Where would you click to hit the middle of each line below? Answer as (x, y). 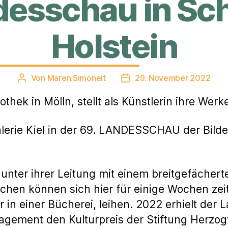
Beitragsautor (47, 79)
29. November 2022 (173, 78)
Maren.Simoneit (76, 78)
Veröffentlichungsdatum (170, 79)
